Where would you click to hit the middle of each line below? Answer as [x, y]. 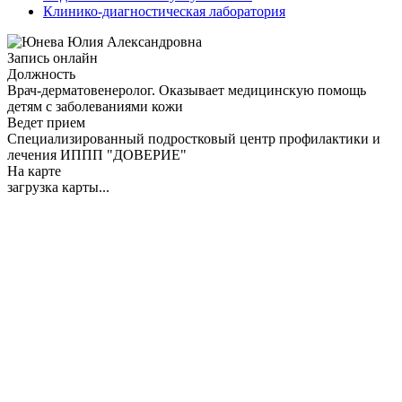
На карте [34, 170]
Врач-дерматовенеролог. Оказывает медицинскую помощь [187, 90]
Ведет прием [46, 122]
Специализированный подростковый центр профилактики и [194, 138]
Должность [41, 74]
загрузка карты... [58, 187]
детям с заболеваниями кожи [95, 106]
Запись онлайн [52, 57]
